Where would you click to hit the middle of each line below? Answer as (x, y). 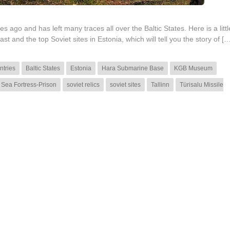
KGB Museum (193, 69)
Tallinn (160, 85)
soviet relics (83, 85)
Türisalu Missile (202, 85)
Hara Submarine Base (133, 69)
